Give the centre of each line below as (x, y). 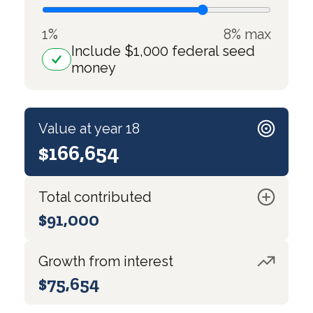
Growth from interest (106, 261)
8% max (247, 34)
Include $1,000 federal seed (163, 51)
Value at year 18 (89, 128)
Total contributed (95, 197)
